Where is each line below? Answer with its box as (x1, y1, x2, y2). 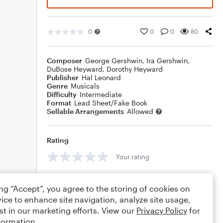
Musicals (71, 82, 100, 90)
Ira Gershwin (146, 56, 188, 65)
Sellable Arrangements (47, 107, 124, 115)
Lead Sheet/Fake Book (74, 99, 147, 107)
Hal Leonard (82, 73, 121, 82)
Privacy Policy (136, 206, 187, 215)
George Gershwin (85, 56, 142, 65)
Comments (47, 175, 84, 183)
